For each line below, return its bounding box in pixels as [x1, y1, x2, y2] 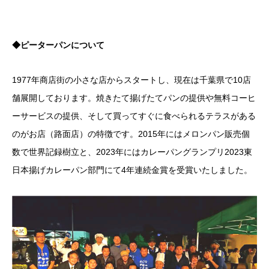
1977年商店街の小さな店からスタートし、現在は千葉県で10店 [12, 74, 251, 85]
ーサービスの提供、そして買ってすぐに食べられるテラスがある [12, 110, 256, 121]
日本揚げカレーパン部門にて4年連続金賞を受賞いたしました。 [12, 165, 252, 175]
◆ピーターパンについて [12, 40, 104, 50]
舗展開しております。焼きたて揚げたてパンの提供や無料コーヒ [12, 92, 256, 103]
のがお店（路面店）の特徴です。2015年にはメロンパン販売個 [12, 128, 250, 139]
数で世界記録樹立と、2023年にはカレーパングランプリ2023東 [12, 147, 252, 157]
